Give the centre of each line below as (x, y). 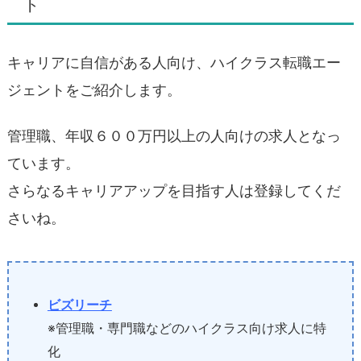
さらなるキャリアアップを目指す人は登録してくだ (174, 191)
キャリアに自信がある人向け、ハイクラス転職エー (174, 62)
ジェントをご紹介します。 (94, 89)
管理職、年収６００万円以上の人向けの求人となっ (174, 136)
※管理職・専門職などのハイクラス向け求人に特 (187, 328)
